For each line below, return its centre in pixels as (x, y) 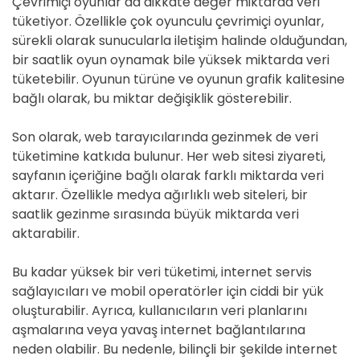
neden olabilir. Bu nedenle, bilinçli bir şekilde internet (175, 349)
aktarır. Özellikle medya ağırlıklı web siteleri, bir (160, 195)
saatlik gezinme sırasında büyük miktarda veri (155, 214)
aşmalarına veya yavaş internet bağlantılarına (159, 330)
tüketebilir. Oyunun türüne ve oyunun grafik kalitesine (178, 79)
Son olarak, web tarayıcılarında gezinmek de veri (165, 137)
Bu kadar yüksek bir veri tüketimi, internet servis (162, 272)
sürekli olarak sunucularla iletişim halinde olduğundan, (180, 41)
